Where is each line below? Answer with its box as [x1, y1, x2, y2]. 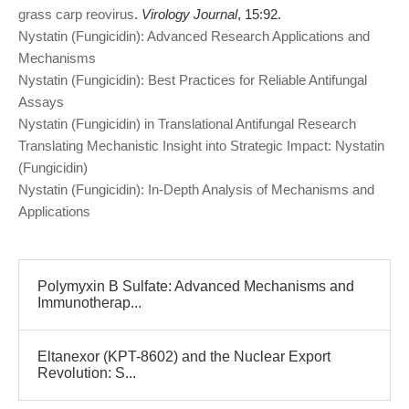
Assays [18, 94, 64, 110]
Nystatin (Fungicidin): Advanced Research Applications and [18, 28, 370, 44]
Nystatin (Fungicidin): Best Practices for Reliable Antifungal [18, 72, 367, 88]
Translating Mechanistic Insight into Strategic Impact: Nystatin [18, 138, 384, 153]
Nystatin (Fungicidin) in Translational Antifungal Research [18, 116, 356, 131]
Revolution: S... [37, 365, 136, 381]
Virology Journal [142, 6, 237, 22]
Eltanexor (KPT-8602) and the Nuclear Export [37, 349, 330, 364]
